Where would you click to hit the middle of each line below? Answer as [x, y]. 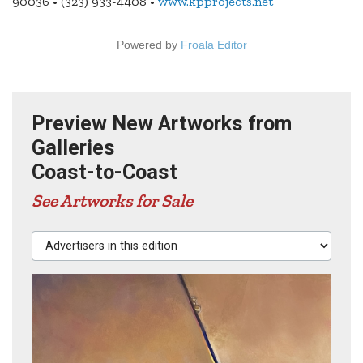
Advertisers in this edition [104, 238]
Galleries [73, 148]
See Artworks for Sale [112, 201]
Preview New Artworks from [162, 124]
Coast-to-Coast [105, 173]
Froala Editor [214, 45]
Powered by [148, 45]
